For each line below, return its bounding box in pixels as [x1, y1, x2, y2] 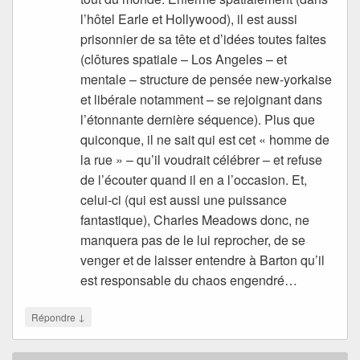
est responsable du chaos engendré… [80, 271, 298, 290]
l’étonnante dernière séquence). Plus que [80, 110, 316, 129]
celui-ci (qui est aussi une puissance [80, 190, 288, 210]
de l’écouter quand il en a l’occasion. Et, [80, 170, 308, 190]
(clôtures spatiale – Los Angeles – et [80, 50, 288, 69]
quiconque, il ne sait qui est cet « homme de [80, 130, 330, 149]
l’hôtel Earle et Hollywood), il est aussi [80, 10, 298, 29]
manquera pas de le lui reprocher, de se [80, 231, 306, 250]
